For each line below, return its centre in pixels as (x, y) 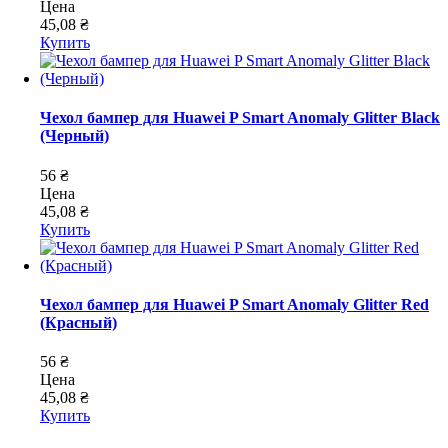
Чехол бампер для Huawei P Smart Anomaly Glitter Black (240, 118)
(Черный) (74, 136)
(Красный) (78, 322)
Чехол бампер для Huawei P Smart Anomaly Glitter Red (234, 304)
